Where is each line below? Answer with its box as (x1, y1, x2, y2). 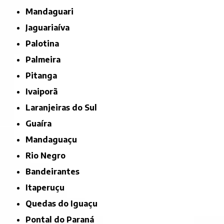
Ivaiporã (28, 86, 58, 96)
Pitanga (31, 70, 57, 80)
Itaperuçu (28, 182, 65, 192)
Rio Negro (31, 150, 66, 160)
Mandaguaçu (33, 134, 77, 144)
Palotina (31, 38, 59, 48)
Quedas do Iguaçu (32, 198, 98, 208)
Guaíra (31, 118, 52, 128)
